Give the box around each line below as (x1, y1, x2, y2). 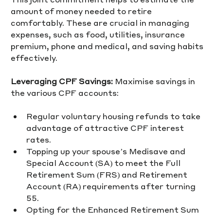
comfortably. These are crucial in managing (11, 17, 192, 28)
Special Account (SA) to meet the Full (26, 157, 183, 168)
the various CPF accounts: (11, 87, 119, 98)
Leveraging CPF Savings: (11, 75, 113, 86)
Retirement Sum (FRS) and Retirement (26, 169, 190, 180)
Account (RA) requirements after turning (26, 181, 198, 191)
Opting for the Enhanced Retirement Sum (26, 204, 201, 215)
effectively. (11, 52, 62, 63)
